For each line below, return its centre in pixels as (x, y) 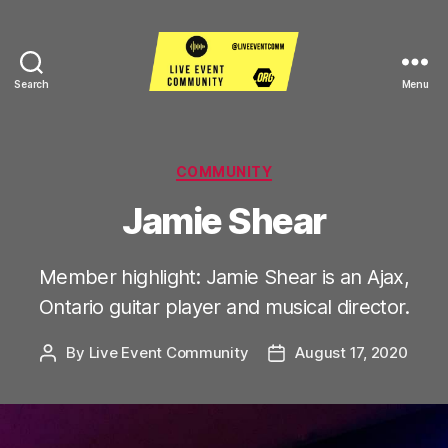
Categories (267, 167)
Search (31, 83)
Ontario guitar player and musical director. (224, 307)
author (70, 376)
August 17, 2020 (351, 353)
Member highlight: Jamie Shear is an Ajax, (224, 277)
